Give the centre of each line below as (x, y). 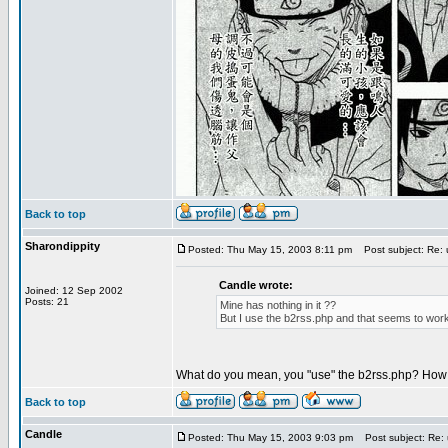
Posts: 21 (47, 301)
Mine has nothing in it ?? (278, 305)
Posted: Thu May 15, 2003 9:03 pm (270, 437)
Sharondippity (62, 246)
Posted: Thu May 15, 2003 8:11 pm (270, 249)
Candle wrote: (256, 285)
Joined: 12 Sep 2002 (74, 290)
